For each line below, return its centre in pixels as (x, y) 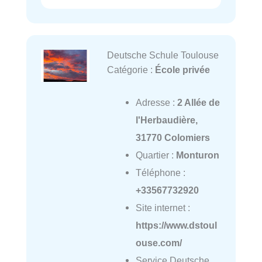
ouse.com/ (158, 243)
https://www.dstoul (176, 225)
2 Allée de (198, 102)
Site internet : (163, 208)
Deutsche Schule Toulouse (163, 55)
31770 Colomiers (173, 137)
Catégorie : (131, 69)
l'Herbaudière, (166, 120)
